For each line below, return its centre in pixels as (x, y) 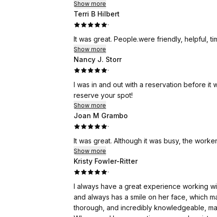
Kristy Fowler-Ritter (106, 161)
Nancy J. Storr (98, 59)
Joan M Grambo (101, 116)
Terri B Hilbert (97, 14)
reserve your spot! (103, 95)
